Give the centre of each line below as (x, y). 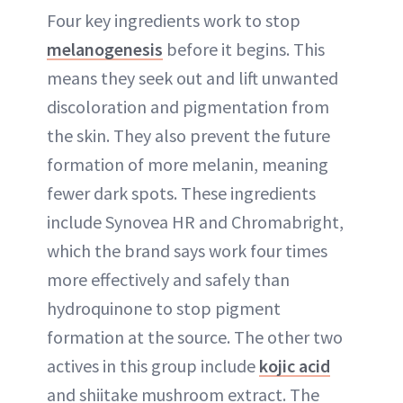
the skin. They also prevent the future (188, 135)
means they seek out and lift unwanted (193, 77)
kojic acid (295, 365)
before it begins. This (244, 49)
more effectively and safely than (168, 279)
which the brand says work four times (187, 250)
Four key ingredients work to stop (174, 20)
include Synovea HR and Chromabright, (195, 221)
